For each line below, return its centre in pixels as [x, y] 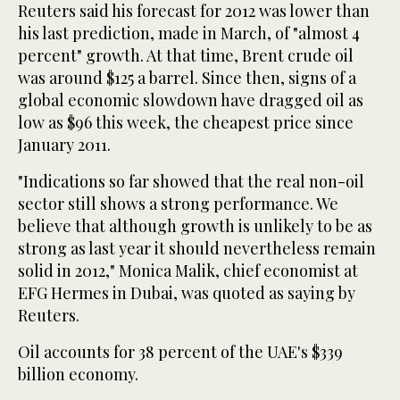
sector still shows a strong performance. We [178, 204]
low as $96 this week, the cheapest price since [186, 123]
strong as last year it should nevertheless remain [197, 249]
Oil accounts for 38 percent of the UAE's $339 [180, 352]
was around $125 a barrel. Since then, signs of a [187, 78]
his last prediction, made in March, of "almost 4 [189, 33]
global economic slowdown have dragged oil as [191, 100]
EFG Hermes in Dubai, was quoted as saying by [187, 293]
